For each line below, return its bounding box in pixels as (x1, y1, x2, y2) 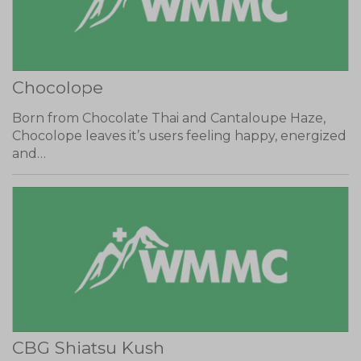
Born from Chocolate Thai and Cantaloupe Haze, (12, 110, 326, 126)
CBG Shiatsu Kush (12, 338, 164, 358)
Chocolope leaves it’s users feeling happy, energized (12, 127, 346, 143)
